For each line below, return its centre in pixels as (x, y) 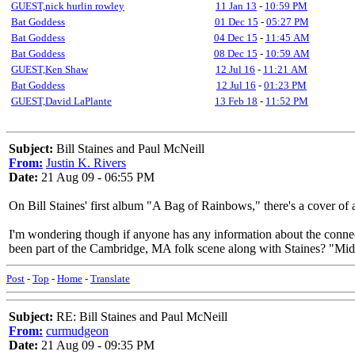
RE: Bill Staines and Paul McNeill (140, 317)
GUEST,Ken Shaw (50, 69)
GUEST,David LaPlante (61, 101)
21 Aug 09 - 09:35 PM (96, 345)
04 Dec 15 (235, 38)
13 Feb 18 (236, 101)
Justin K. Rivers (86, 163)
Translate (110, 279)
